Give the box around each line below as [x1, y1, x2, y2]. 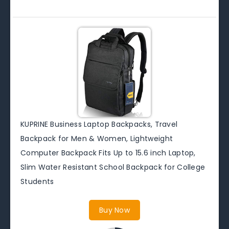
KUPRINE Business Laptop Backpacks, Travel [20, 119, 178, 129]
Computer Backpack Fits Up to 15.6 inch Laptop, [20, 147, 196, 158]
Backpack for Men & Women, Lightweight [20, 133, 173, 144]
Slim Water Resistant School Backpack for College [20, 162, 205, 172]
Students [20, 176, 54, 187]
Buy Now [99, 204, 130, 215]
